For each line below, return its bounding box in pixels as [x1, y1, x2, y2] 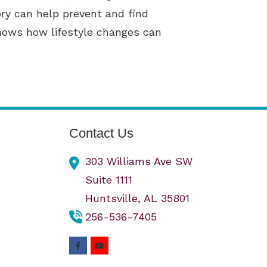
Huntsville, [85, 192, 144, 205]
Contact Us [69, 126, 134, 141]
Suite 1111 [85, 173, 133, 187]
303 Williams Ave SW [85, 155, 193, 168]
